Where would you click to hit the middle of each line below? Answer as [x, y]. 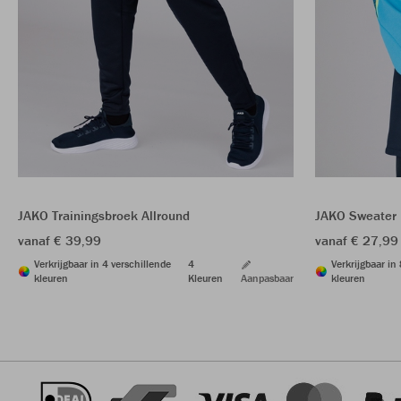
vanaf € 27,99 [357, 241]
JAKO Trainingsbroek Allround [104, 216]
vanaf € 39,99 [60, 241]
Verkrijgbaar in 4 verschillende [102, 264]
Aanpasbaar [267, 278]
